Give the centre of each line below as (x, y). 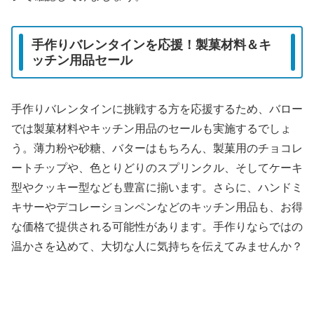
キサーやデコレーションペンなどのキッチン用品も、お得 (157, 207)
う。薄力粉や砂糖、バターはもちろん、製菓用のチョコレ (157, 148)
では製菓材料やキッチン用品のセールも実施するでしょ (151, 128)
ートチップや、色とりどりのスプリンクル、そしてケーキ (157, 168)
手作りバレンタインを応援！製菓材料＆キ (151, 45)
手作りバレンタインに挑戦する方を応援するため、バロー (157, 109)
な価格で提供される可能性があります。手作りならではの (157, 226)
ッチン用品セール (82, 60)
